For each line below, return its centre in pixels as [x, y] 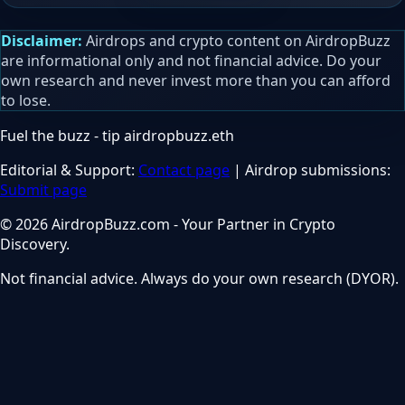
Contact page [184, 170]
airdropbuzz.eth [179, 135]
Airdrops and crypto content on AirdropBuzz [236, 40]
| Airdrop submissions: [310, 170]
